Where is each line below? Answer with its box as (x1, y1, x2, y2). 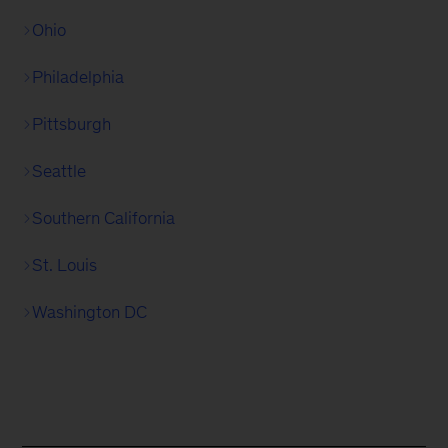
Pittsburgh (32, 114, 112, 135)
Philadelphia (32, 67, 125, 88)
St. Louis (32, 255, 98, 276)
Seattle (32, 161, 87, 182)
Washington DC (32, 302, 148, 323)
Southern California (32, 208, 176, 229)
